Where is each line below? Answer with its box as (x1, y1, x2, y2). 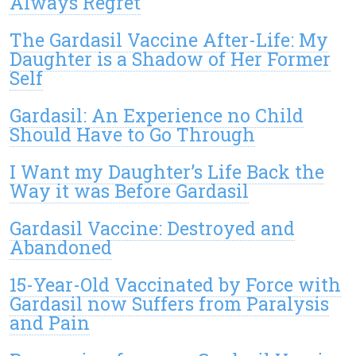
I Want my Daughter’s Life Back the (10, 160, 324, 184)
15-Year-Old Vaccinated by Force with (10, 273, 341, 297)
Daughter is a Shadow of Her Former (10, 47, 331, 72)
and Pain (10, 311, 90, 335)
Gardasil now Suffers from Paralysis (10, 292, 329, 316)
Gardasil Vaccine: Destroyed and (10, 216, 295, 241)
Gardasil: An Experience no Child (10, 103, 304, 128)
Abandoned (10, 235, 112, 260)
